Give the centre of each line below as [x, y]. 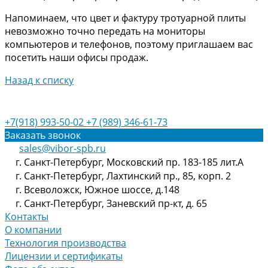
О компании [33, 230]
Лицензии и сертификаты [64, 256]
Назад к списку [39, 80]
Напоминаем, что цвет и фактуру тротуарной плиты [125, 18]
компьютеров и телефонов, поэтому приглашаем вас [129, 44]
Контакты [27, 217]
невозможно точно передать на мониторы [105, 31]
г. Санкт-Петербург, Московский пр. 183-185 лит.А [130, 162]
